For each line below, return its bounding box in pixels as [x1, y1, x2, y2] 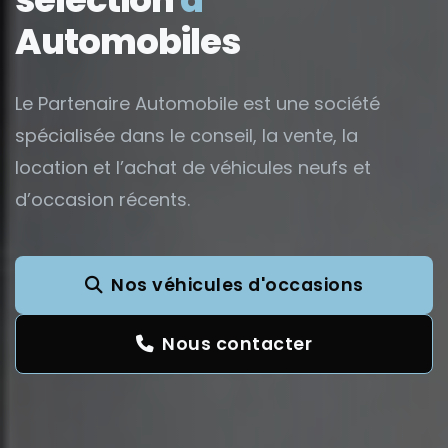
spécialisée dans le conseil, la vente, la [15, 122, 358, 148]
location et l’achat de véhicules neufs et [15, 154, 371, 180]
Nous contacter [162, 331, 313, 356]
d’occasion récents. [15, 186, 190, 212]
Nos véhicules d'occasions [111, 272, 364, 297]
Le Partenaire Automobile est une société [15, 90, 380, 116]
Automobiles [15, 16, 240, 66]
